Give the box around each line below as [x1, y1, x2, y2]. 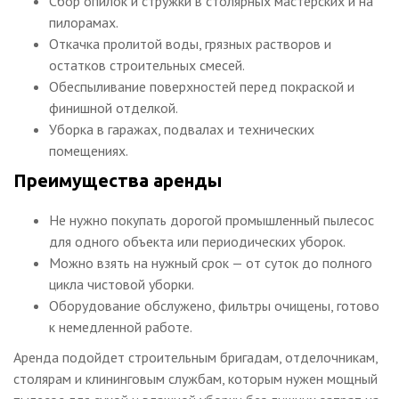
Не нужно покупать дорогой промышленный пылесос [49, 210, 374, 229]
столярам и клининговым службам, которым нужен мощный [13, 369, 378, 387]
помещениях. [49, 141, 128, 159]
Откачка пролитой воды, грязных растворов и [49, 34, 331, 53]
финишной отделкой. [49, 98, 178, 117]
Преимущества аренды [13, 169, 222, 191]
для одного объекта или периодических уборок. [49, 232, 346, 250]
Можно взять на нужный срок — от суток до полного [49, 253, 372, 272]
